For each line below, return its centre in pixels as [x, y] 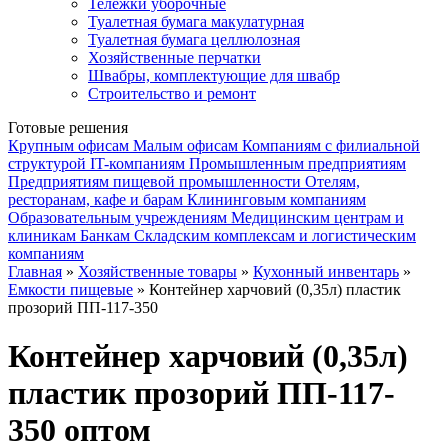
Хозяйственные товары [157, 271]
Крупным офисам [68, 145]
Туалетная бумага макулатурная [196, 21]
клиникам [42, 235]
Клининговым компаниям [276, 199]
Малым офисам [185, 145]
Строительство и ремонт [172, 93]
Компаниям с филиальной [331, 145]
